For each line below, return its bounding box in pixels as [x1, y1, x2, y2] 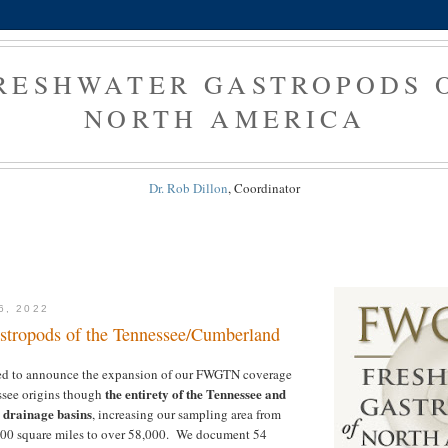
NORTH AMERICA [84, 101, 366, 135]
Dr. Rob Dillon [148, 178, 228, 197]
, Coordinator [227, 178, 300, 197]
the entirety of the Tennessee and [105, 384, 286, 404]
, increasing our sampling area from [92, 405, 281, 424]
